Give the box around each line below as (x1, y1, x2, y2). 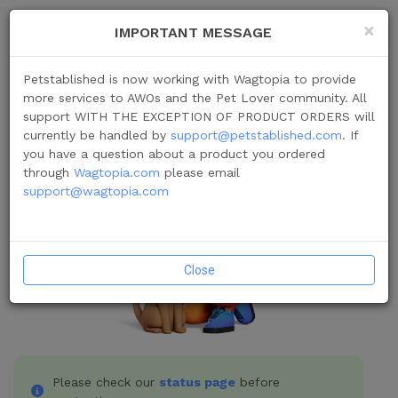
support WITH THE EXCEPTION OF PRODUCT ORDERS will (23, 109, 375, 123)
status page (159, 374, 235, 389)
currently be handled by (23, 128, 171, 142)
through (23, 165, 74, 179)
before (235, 374, 280, 389)
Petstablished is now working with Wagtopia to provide (23, 72, 356, 86)
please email (160, 165, 240, 179)
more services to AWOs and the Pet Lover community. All (23, 91, 367, 105)
